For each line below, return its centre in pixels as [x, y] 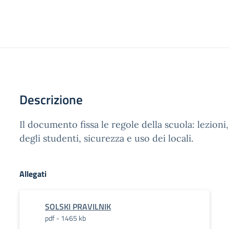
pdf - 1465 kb [65, 218]
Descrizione [51, 100]
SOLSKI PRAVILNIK [78, 207]
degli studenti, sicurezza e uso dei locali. [106, 138]
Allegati [33, 174]
